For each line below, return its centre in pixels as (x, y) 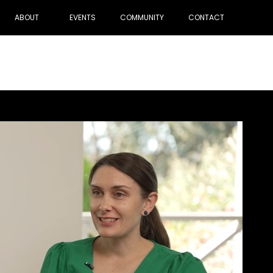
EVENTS (83, 17)
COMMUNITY (142, 17)
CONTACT (206, 17)
